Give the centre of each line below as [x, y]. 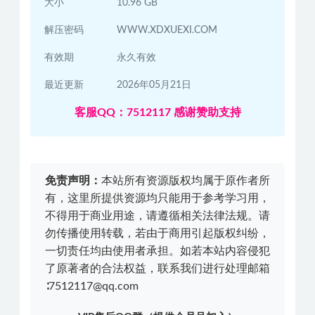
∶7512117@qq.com [92, 286]
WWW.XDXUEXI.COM [167, 30]
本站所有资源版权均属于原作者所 [186, 181]
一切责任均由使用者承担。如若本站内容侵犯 [157, 251]
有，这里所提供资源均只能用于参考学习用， [157, 198]
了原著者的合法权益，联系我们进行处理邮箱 [157, 269]
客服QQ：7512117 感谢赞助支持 [157, 112]
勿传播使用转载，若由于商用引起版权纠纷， [157, 233]
